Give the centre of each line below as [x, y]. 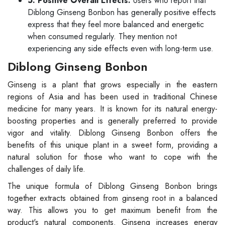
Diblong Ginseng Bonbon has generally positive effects [122, 12]
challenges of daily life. [46, 169]
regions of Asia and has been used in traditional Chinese [113, 96]
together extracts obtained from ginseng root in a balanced [113, 198]
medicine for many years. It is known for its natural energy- [113, 108]
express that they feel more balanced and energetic [116, 24]
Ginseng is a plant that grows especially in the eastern [113, 84]
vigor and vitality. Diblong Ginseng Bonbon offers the [113, 133]
